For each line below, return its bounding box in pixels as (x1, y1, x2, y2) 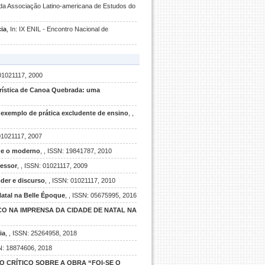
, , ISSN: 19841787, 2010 (40, 147, 112, 154)
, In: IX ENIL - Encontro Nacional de (7, 25, 108, 33)
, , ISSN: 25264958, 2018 (5, 230, 77, 237)
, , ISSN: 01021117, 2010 (45, 177, 115, 184)
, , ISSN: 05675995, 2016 (65, 192, 137, 199)
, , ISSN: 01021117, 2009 (17, 162, 88, 169)
